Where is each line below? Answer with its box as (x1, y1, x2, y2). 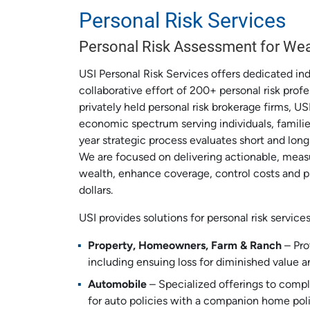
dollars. (79, 185, 113, 197)
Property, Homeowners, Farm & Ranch (87, 241, 282, 252)
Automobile (87, 280, 147, 291)
